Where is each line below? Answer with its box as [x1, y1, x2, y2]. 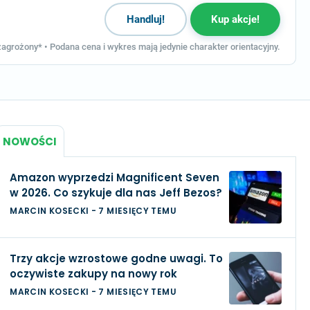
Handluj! [127, 13, 165, 26]
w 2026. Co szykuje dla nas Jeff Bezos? [10, 185, 223, 200]
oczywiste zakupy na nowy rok [10, 266, 178, 281]
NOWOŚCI [3, 134, 57, 149]
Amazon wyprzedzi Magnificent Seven [10, 170, 220, 185]
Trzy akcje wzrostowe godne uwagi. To [10, 251, 224, 266]
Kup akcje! [211, 13, 259, 26]
